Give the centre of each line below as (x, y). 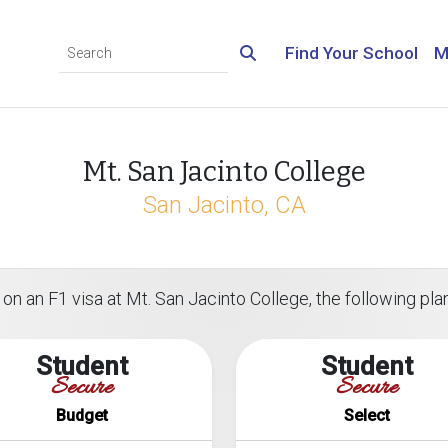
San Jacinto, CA (224, 205)
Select (366, 415)
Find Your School (351, 53)
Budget (81, 415)
